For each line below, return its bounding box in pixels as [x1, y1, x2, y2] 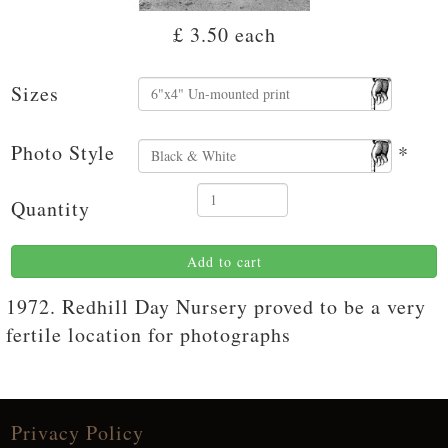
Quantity [11, 194, 90, 222]
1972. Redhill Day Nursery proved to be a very [6, 292, 426, 320]
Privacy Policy [11, 418, 144, 446]
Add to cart [186, 251, 262, 271]
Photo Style [11, 138, 115, 166]
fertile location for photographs [6, 320, 291, 348]
